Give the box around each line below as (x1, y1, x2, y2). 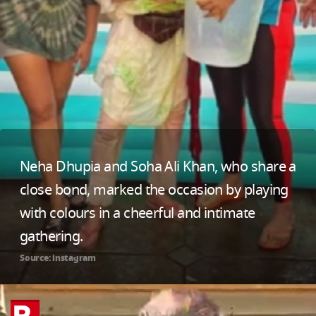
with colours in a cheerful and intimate (20, 203, 255, 224)
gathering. (20, 226, 86, 248)
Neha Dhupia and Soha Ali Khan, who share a (20, 157, 296, 178)
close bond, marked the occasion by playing (20, 180, 288, 201)
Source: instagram (20, 252, 96, 265)
